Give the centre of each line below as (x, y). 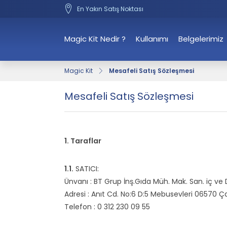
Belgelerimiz (201, 39)
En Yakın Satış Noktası (110, 9)
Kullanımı (152, 39)
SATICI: (86, 169)
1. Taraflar (83, 141)
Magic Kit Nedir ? (95, 39)
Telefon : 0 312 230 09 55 (107, 207)
